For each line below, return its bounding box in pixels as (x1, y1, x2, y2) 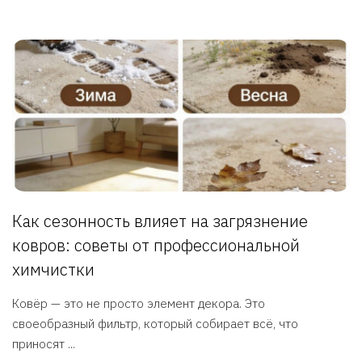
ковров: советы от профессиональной (12, 234, 300, 257)
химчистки (12, 259, 95, 281)
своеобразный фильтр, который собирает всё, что (12, 316, 298, 332)
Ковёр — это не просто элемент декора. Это (12, 296, 265, 312)
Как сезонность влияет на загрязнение (12, 210, 308, 233)
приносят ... (12, 336, 75, 352)
